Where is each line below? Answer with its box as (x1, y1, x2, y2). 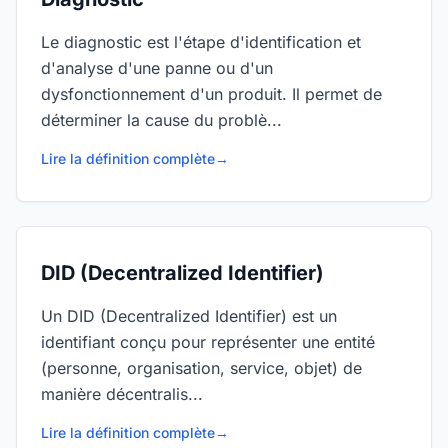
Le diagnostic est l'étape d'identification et (41, 32, 361, 52)
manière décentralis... (41, 384, 203, 404)
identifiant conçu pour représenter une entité (41, 332, 375, 352)
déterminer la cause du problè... (41, 110, 282, 130)
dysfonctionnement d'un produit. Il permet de (41, 84, 382, 104)
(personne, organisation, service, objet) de (41, 358, 362, 378)
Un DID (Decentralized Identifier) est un (41, 306, 337, 326)
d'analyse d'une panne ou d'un (41, 58, 273, 78)
